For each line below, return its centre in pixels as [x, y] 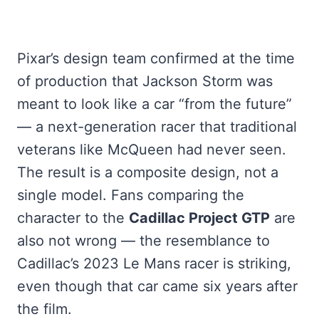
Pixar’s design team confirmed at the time [156, 58]
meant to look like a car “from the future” [155, 104]
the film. [45, 309]
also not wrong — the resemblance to [143, 240]
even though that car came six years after [157, 286]
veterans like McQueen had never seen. [152, 149]
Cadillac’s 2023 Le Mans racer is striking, [154, 263]
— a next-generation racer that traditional [157, 126]
